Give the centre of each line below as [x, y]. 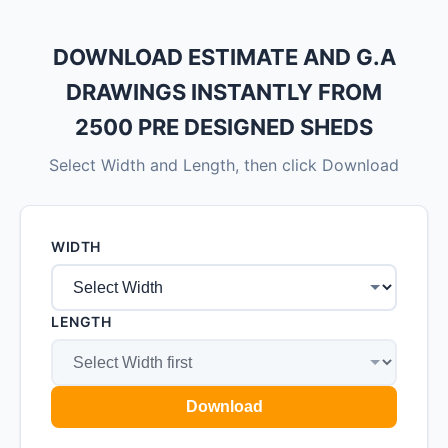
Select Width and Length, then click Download [224, 165]
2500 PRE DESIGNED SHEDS [224, 127]
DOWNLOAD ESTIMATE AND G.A [224, 57]
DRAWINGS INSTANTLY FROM [224, 92]
